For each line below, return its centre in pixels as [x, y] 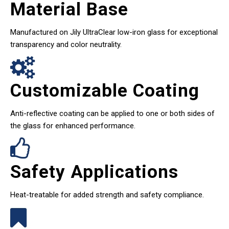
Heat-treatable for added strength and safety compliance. [107, 195]
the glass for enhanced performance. [73, 126]
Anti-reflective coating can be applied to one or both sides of [112, 114]
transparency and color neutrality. [66, 45]
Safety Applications [94, 172]
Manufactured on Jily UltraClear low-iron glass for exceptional [114, 32]
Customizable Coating [105, 91]
